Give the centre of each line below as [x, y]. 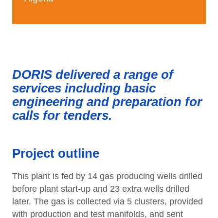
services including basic [84, 88]
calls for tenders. [62, 115]
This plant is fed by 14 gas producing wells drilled [107, 176]
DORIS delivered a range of [93, 74]
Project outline [56, 153]
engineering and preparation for [107, 102]
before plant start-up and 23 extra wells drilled [101, 189]
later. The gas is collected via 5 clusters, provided [108, 201]
